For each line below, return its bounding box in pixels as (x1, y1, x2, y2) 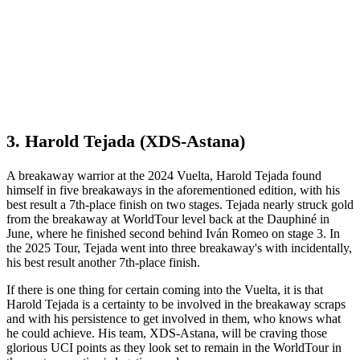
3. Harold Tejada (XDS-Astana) (6, 131, 245, 152)
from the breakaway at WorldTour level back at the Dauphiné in (6, 212, 329, 227)
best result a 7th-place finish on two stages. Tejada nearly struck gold (6, 198, 354, 212)
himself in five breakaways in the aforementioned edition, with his (6, 183, 340, 198)
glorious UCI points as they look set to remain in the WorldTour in (6, 341, 342, 355)
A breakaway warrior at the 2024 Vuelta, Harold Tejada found (6, 169, 321, 183)
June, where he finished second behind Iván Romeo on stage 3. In (6, 227, 340, 241)
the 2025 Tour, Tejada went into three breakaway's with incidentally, (6, 241, 352, 256)
